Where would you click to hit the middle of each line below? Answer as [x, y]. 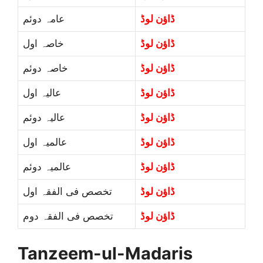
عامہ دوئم [44, 18]
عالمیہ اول [45, 142]
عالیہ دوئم [44, 117]
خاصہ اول [43, 43]
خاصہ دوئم [45, 68]
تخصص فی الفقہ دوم [68, 216]
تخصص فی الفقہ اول [68, 191]
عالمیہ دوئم [47, 166]
